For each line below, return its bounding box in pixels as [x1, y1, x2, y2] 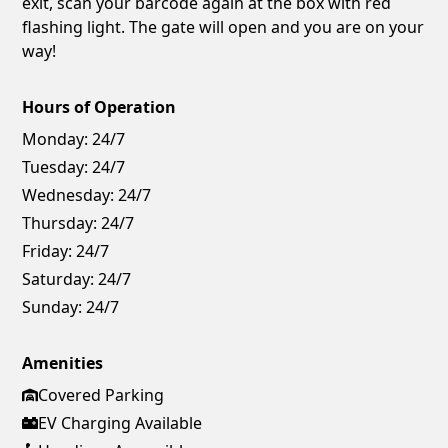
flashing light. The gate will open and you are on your [22, 16, 425, 39]
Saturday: [22, 268, 95, 291]
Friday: [22, 240, 73, 263]
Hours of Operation [22, 96, 177, 119]
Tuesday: [22, 156, 89, 179]
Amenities [22, 352, 104, 375]
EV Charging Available [38, 412, 203, 435]
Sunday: [22, 296, 83, 319]
